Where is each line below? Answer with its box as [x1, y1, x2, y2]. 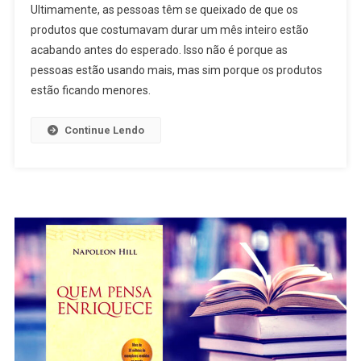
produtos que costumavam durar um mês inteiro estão [30, 23, 309, 37]
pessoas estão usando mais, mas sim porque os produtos [30, 64, 322, 77]
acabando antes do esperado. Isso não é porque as [30, 44, 288, 57]
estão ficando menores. [30, 84, 151, 98]
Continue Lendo [64, 124, 144, 137]
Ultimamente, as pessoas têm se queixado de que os [30, 3, 298, 17]
